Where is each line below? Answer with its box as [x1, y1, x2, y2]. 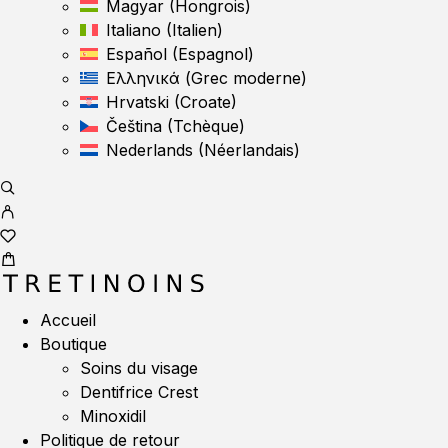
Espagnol [178, 44, 248, 64]
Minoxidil [80, 406, 146, 426]
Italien [172, 20, 217, 40]
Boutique [40, 334, 107, 354]
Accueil [40, 310, 96, 330]
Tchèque [173, 116, 239, 136]
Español [106, 44, 167, 64]
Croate [180, 92, 231, 112]
